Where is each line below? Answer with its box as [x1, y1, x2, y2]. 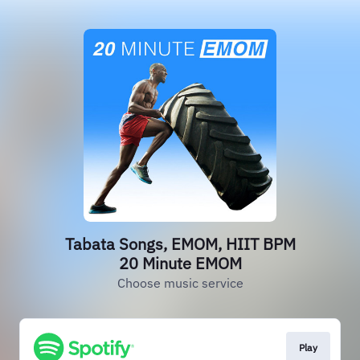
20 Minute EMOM [118, 252, 242, 274]
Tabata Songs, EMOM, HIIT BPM [64, 233, 296, 255]
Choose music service [117, 275, 243, 291]
